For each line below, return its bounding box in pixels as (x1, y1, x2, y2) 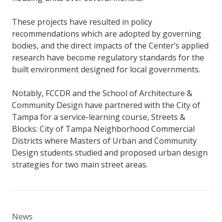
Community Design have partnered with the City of (12, 100, 200, 111)
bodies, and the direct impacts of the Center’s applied (12, 40, 209, 52)
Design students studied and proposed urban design (12, 147, 208, 159)
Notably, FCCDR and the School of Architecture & (12, 88, 192, 99)
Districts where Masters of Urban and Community (12, 135, 197, 147)
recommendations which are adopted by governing (12, 28, 201, 40)
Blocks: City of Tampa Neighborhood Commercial (12, 123, 195, 135)
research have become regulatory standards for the (12, 52, 204, 63)
